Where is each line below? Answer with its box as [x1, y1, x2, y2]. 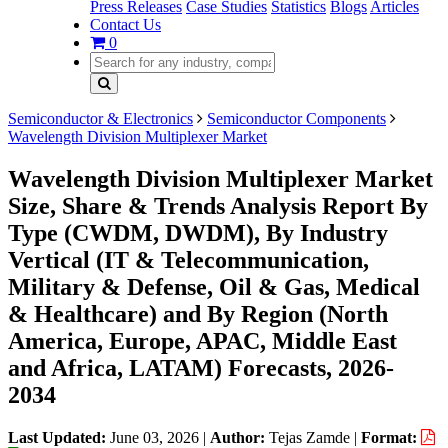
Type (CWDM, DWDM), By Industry [8, 219, 388, 246]
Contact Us [90, 16, 161, 33]
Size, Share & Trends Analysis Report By [8, 192, 428, 219]
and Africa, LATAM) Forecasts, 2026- [8, 354, 394, 381]
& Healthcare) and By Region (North [8, 300, 388, 327]
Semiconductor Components [207, 110, 386, 127]
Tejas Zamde [269, 428, 350, 446]
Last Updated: [8, 428, 110, 446]
